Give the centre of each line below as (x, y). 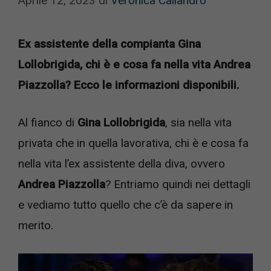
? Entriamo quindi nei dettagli (178, 184)
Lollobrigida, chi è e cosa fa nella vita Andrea (134, 64)
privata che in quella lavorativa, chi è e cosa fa (133, 143)
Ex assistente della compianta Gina (109, 44)
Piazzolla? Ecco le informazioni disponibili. (129, 85)
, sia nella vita (198, 122)
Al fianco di (46, 122)
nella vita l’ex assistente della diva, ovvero (122, 164)
